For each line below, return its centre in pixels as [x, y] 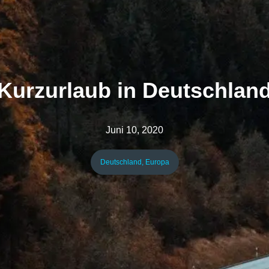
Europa [157, 162]
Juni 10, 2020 [134, 130]
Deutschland [121, 162]
